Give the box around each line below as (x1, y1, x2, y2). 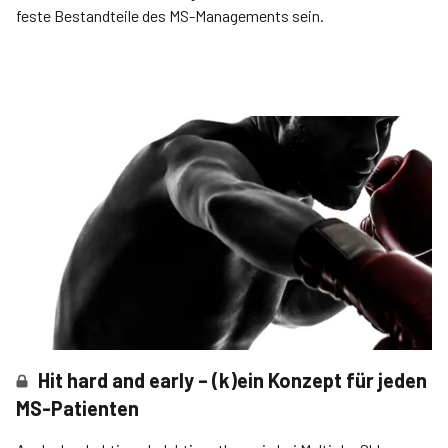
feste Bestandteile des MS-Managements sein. (16, 6, 324, 25)
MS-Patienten (16, 396, 139, 420)
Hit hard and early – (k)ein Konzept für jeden (38, 368, 428, 392)
